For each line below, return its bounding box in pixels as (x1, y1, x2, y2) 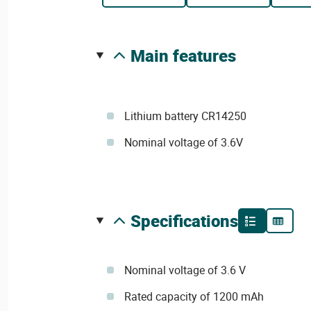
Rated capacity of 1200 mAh (124, 289, 264, 304)
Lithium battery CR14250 (124, 108, 246, 124)
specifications (140, 210, 238, 232)
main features (144, 44, 236, 67)
